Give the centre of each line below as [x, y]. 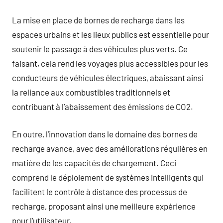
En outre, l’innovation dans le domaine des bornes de [105, 134]
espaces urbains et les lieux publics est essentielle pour [111, 34]
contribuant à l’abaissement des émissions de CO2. [103, 107]
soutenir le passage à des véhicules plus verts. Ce [100, 49]
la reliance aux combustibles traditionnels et [91, 92]
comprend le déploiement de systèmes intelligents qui [108, 177]
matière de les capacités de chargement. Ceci [94, 163]
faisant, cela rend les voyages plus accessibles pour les [110, 63]
